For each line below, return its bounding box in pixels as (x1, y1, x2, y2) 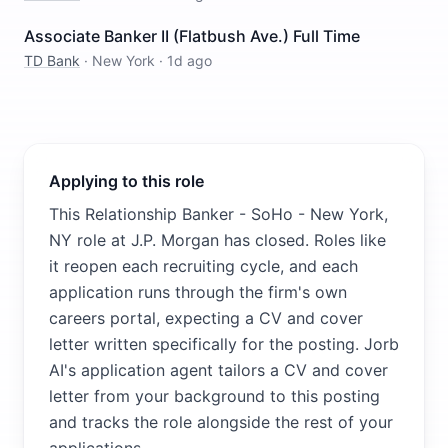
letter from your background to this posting (49, 386, 380, 406)
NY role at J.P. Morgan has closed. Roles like (49, 230, 386, 250)
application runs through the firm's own (49, 282, 347, 302)
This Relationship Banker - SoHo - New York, (49, 204, 388, 224)
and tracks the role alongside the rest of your (49, 412, 393, 432)
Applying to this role (49, 171, 204, 191)
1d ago (167, 52, 212, 69)
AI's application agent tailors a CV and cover (49, 360, 388, 380)
